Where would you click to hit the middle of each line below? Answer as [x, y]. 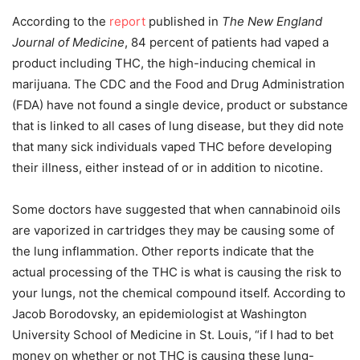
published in [184, 22]
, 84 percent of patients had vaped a [227, 43]
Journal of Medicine [68, 43]
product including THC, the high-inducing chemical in [164, 63]
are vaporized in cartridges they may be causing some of [173, 231]
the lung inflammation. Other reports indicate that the [163, 252]
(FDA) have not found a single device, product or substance [180, 105]
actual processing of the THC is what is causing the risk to [177, 272]
